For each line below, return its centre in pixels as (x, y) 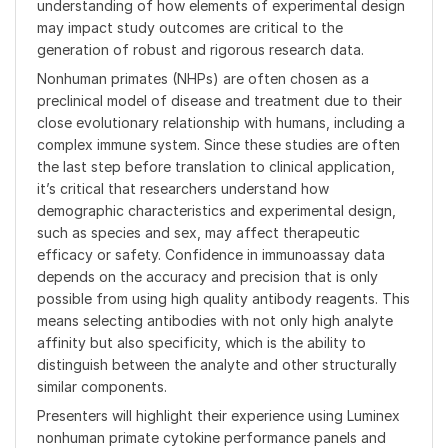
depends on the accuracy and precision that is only (207, 276)
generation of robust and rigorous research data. (200, 49)
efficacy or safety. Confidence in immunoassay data (211, 254)
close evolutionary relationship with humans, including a (221, 122)
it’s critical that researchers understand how (183, 188)
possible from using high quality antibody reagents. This (223, 298)
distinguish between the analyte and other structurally (217, 364)
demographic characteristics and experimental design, (216, 210)
